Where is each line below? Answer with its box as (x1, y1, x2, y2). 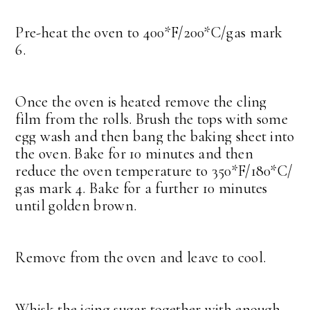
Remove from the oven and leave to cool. (15, 248, 266, 267)
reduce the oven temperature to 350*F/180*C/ (15, 162, 293, 181)
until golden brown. (15, 197, 137, 215)
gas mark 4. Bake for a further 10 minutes (15, 179, 268, 198)
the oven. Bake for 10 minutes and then (15, 145, 253, 163)
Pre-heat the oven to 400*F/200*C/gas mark (15, 24, 283, 42)
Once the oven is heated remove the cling (15, 93, 267, 111)
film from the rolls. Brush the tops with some (15, 110, 288, 129)
